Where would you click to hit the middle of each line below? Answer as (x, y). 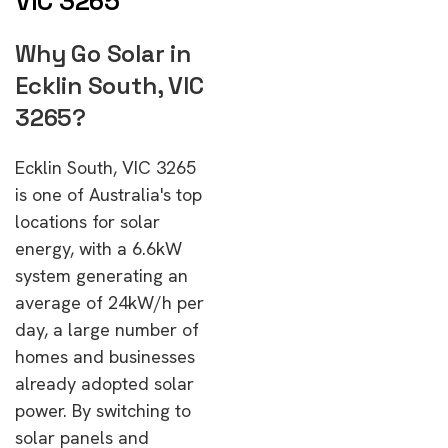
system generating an (101, 275)
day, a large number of (107, 329)
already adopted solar (104, 383)
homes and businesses (105, 356)
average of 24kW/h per (109, 302)
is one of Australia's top (108, 194)
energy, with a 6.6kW (98, 248)
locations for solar (87, 221)
